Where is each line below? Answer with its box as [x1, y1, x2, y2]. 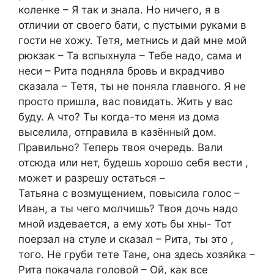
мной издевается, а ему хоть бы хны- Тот [18, 217, 232, 230]
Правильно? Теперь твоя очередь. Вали [18, 141, 223, 154]
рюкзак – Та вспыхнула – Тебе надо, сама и [18, 49, 242, 62]
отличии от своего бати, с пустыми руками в [18, 18, 246, 31]
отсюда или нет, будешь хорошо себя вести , [18, 156, 248, 169]
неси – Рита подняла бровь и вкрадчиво [18, 64, 224, 77]
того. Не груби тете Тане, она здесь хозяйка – [18, 248, 255, 261]
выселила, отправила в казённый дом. [18, 125, 217, 138]
